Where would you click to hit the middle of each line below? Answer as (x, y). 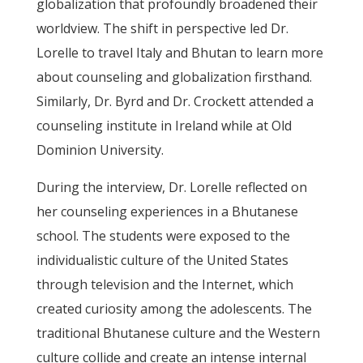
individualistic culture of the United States (162, 261)
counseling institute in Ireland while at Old (164, 126)
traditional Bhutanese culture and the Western (178, 333)
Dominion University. (100, 150)
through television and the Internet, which (164, 285)
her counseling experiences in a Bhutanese (167, 212)
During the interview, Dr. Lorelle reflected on (171, 188)
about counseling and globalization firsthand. (174, 77)
